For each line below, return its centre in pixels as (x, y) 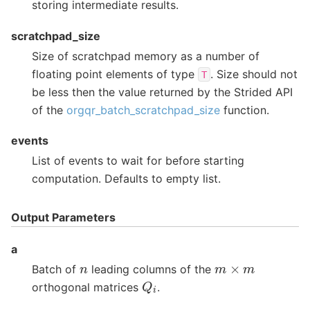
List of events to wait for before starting (138, 161)
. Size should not (254, 74)
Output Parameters (63, 218)
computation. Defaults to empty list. (126, 179)
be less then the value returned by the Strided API (162, 92)
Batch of (56, 269)
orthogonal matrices (87, 287)
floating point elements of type (115, 74)
